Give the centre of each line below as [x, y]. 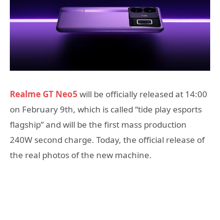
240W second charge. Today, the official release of [107, 140]
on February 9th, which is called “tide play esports [106, 109]
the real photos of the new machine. [81, 155]
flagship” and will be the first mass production [98, 124]
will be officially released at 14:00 [142, 94]
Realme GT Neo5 [44, 94]
